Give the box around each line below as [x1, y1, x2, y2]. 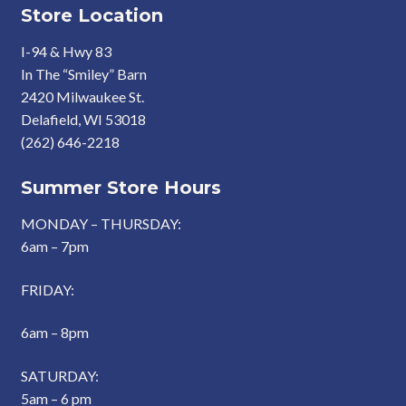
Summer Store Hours [20, 177, 221, 199]
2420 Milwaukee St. [20, 87, 144, 105]
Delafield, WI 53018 [20, 110, 146, 128]
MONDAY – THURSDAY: [20, 215, 181, 233]
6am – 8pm [20, 324, 89, 342]
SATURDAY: [20, 367, 99, 385]
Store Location [20, 4, 163, 26]
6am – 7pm [20, 237, 89, 256]
